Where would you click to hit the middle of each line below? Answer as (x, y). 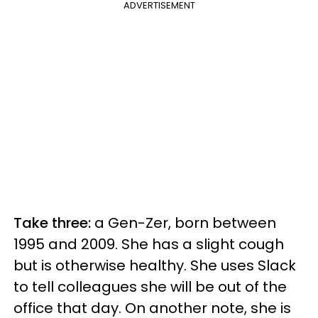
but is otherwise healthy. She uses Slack (155, 265)
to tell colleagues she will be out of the (150, 287)
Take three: (52, 223)
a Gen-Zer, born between (183, 223)
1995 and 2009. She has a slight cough (149, 244)
